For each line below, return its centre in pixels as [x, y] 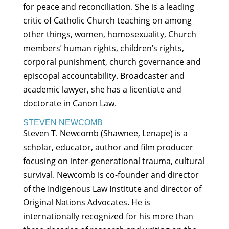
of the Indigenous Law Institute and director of [112, 189]
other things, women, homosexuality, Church [109, 35]
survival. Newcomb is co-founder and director [111, 175]
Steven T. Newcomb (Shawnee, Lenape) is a [105, 134]
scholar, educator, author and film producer [108, 147]
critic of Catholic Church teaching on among [107, 21]
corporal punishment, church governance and [112, 62]
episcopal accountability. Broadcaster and [104, 76]
